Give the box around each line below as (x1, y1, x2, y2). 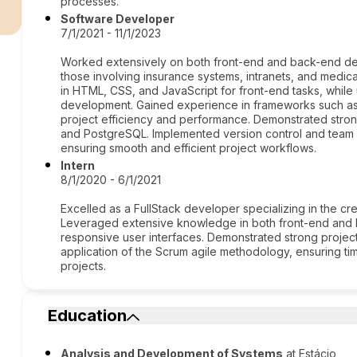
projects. (61, 259, 107, 273)
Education (48, 306, 127, 325)
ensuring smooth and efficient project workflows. (61, 141, 317, 155)
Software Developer (61, 12, 175, 25)
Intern (61, 159, 96, 172)
